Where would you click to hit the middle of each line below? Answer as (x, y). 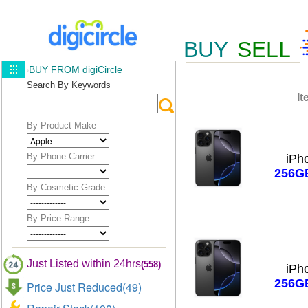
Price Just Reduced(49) (84, 287)
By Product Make (62, 125)
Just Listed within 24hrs (84, 264)
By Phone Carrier (61, 156)
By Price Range (58, 218)
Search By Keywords (69, 85)
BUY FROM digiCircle (76, 69)
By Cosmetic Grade (66, 187)
